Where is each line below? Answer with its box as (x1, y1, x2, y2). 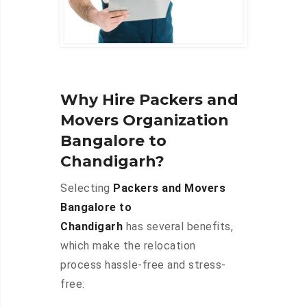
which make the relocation (60, 239, 196, 253)
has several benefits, (123, 220, 233, 234)
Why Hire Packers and (60, 90, 238, 110)
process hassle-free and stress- (60, 258, 226, 272)
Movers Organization (60, 111, 229, 130)
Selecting (60, 182, 113, 195)
